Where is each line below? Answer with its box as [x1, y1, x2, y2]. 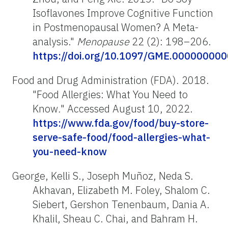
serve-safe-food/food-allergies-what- [33, 130, 210, 144]
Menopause [77, 34, 129, 48]
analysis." [33, 34, 77, 48]
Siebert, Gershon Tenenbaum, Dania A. [33, 197, 210, 211]
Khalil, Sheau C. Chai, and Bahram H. [33, 211, 198, 225]
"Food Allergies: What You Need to [33, 87, 188, 101]
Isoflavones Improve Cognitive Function [33, 6, 213, 20]
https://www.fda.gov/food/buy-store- [33, 116, 209, 130]
